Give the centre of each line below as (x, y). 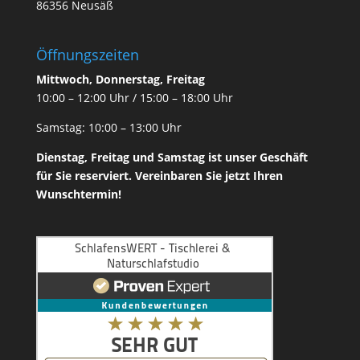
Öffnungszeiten (87, 55)
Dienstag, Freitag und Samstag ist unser (147, 157)
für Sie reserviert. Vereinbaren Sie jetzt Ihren (159, 176)
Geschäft (283, 157)
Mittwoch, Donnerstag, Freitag (120, 80)
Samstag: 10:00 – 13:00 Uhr (108, 128)
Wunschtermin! (78, 194)
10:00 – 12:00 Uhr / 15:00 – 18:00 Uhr (134, 98)
